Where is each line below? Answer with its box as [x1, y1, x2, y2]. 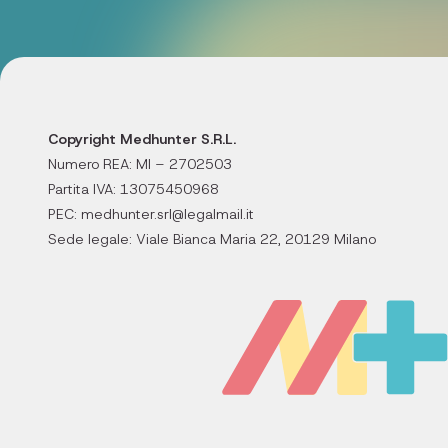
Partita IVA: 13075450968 [48, 180, 219, 198]
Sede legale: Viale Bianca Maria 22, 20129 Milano [48, 230, 376, 248]
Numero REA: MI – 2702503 [48, 155, 232, 173]
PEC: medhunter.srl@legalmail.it [48, 205, 254, 223]
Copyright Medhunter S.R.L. [48, 130, 236, 148]
